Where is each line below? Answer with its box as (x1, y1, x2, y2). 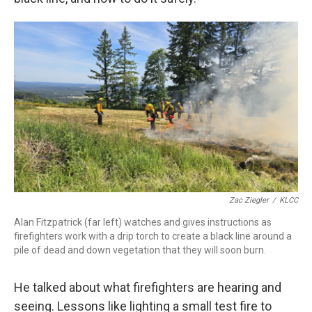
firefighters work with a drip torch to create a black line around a (14, 230, 292, 242)
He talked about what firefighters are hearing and (14, 279, 281, 295)
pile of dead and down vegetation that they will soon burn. (14, 244, 266, 256)
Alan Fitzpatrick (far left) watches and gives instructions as (14, 216, 272, 228)
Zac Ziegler (229, 195, 269, 205)
